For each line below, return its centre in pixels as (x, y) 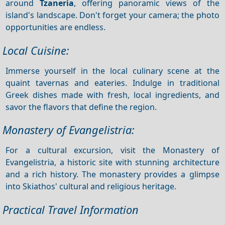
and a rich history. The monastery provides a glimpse (113, 174)
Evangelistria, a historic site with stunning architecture (113, 162)
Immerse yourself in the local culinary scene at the (113, 71)
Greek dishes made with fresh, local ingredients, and (113, 95)
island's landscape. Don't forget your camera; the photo (113, 15)
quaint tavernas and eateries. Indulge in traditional (113, 83)
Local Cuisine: (36, 50)
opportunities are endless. (56, 27)
